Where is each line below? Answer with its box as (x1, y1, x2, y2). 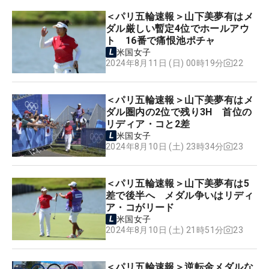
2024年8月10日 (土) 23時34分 (106, 142, 224, 152)
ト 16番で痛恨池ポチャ (106, 34, 216, 46)
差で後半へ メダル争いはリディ (106, 189, 253, 201)
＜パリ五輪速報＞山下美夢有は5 (106, 177, 249, 189)
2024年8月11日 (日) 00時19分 (106, 58, 224, 68)
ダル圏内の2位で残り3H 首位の (106, 106, 252, 118)
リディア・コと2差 (106, 118, 190, 130)
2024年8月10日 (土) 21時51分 (106, 225, 224, 235)
